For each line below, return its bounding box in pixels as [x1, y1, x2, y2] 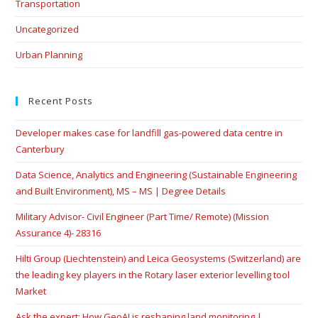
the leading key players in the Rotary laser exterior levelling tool [16, 268, 290, 281]
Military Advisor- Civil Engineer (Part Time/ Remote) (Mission [16, 210, 270, 223]
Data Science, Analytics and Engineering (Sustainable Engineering [16, 168, 297, 181]
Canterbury [16, 143, 65, 155]
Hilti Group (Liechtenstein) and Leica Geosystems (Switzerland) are [16, 252, 302, 265]
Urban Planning [16, 48, 83, 61]
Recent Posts [28, 94, 94, 107]
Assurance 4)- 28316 [16, 226, 102, 239]
